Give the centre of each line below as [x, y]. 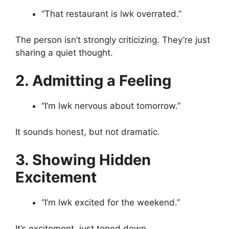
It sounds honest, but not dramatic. [88, 132]
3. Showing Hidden [83, 160]
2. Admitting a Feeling [93, 81]
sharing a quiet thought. [64, 52]
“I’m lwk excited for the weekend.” [111, 203]
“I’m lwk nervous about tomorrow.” [111, 106]
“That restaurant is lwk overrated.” [111, 14]
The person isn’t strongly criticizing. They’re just [113, 40]
